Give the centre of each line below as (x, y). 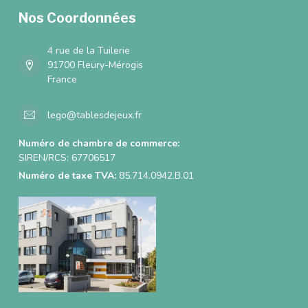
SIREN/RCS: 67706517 (67, 158)
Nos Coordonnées (77, 18)
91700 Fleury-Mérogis (95, 65)
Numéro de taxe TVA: (67, 176)
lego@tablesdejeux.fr (95, 115)
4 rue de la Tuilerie (89, 51)
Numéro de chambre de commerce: (99, 144)
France (62, 80)
